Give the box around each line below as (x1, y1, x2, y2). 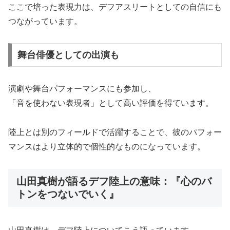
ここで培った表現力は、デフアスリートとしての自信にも (8, 2, 222, 11)
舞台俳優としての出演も (17, 50, 119, 61)
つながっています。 (8, 16, 82, 26)
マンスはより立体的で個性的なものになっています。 (8, 142, 205, 151)
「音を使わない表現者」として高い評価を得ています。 (8, 99, 214, 108)
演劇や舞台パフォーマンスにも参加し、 (8, 84, 156, 93)
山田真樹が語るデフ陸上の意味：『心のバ (16, 175, 212, 187)
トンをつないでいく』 (16, 188, 119, 200)
